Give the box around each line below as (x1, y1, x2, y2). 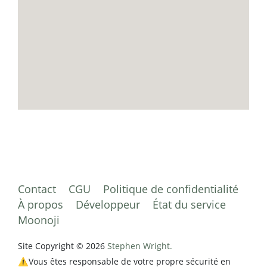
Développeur (76, 197, 140, 212)
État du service (153, 197, 226, 212)
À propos (18, 197, 63, 212)
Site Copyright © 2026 (18, 240, 107, 252)
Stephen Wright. (107, 240, 172, 252)
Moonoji (18, 213, 60, 228)
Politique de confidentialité (103, 182, 238, 197)
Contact (18, 182, 56, 197)
